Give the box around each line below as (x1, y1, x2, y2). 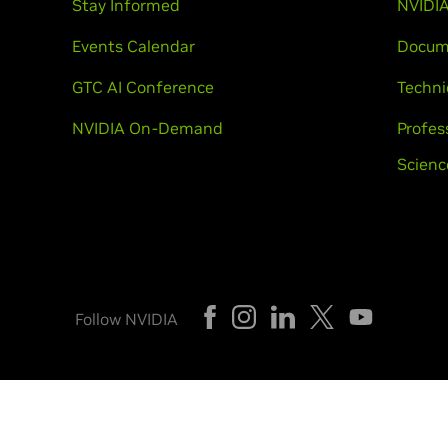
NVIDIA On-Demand (71, 118, 223, 138)
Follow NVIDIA (75, 309, 178, 329)
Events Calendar (71, 36, 195, 56)
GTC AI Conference (71, 77, 214, 97)
